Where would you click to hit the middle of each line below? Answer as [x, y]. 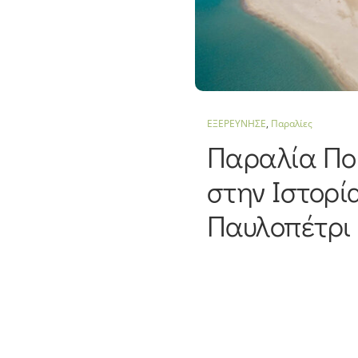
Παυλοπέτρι [278, 225]
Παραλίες [291, 123]
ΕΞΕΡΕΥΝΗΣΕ [236, 123]
